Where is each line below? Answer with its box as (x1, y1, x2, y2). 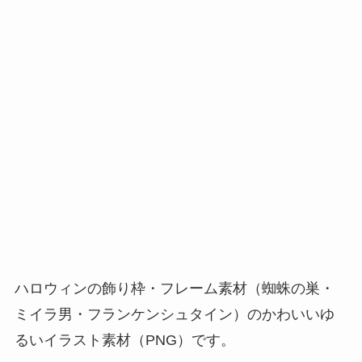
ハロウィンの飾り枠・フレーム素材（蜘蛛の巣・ (14, 280, 335, 297)
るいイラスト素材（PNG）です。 (14, 331, 235, 348)
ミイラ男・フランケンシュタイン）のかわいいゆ (14, 305, 335, 322)
